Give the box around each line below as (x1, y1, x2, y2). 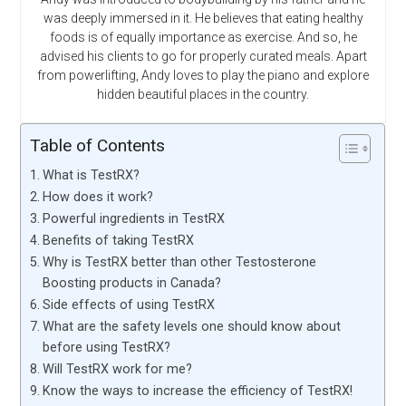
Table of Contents (30, 135, 166, 157)
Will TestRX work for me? (43, 361, 193, 377)
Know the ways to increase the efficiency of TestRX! (43, 382, 353, 399)
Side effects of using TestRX (43, 296, 216, 313)
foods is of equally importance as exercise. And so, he (49, 29, 357, 44)
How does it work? (43, 188, 154, 205)
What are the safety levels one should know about (43, 318, 342, 334)
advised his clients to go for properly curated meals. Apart (39, 48, 367, 63)
